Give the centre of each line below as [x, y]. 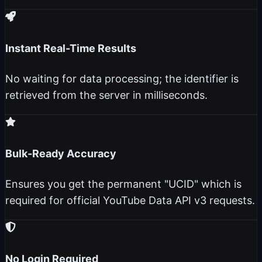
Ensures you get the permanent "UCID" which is [123, 184]
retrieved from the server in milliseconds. [106, 95]
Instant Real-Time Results [71, 49]
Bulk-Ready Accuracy [61, 154]
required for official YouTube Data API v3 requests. [130, 201]
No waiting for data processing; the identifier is [122, 79]
